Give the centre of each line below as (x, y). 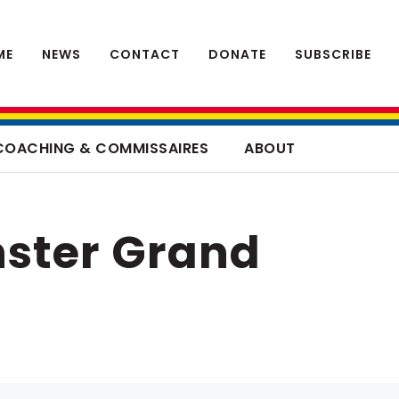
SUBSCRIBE (333, 54)
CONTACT (145, 54)
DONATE (237, 54)
